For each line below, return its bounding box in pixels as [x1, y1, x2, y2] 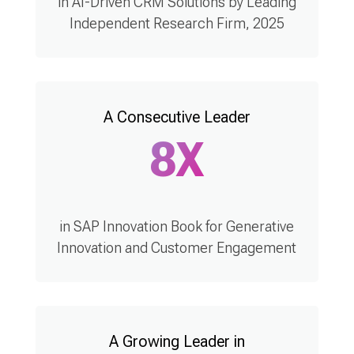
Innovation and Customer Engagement [57, 239, 297, 256]
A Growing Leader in [108, 332, 245, 351]
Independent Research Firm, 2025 [69, 15, 284, 32]
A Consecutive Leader [103, 107, 250, 126]
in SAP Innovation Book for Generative [59, 218, 295, 235]
